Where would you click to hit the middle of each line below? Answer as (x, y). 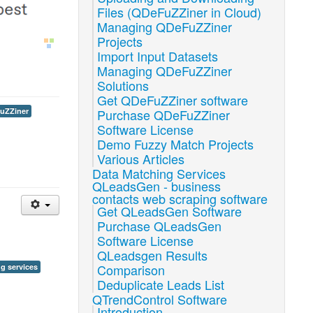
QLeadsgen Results (153, 255)
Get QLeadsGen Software (170, 211)
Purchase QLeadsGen (160, 226)
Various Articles (141, 159)
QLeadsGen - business (157, 186)
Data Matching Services (159, 173)
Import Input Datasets (158, 56)
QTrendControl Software (160, 299)
